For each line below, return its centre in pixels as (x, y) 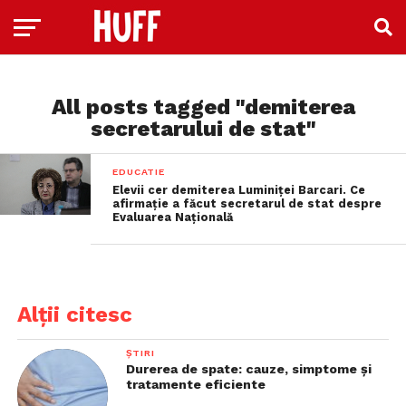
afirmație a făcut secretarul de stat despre (247, 203)
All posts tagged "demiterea (203, 107)
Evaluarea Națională (173, 217)
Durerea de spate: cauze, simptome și (248, 369)
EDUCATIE (139, 172)
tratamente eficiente (195, 384)
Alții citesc (74, 314)
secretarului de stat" (203, 129)
